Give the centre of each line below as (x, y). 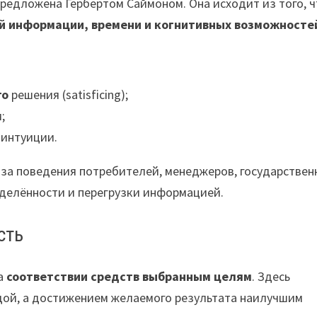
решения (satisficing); (69, 94)
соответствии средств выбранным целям (129, 276)
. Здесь (271, 276)
